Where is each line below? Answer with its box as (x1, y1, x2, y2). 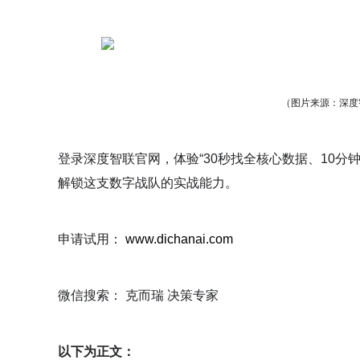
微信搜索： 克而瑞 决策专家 (58, 288, 219, 302)
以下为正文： (58, 345, 135, 358)
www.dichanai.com (125, 232, 236, 246)
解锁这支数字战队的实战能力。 (58, 176, 238, 190)
